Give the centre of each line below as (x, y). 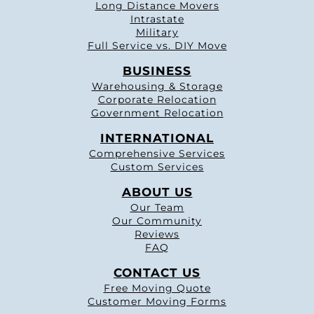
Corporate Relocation (157, 100)
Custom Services (157, 167)
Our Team (157, 208)
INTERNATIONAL (157, 138)
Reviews (157, 234)
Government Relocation (157, 113)
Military (157, 33)
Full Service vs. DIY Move (157, 46)
